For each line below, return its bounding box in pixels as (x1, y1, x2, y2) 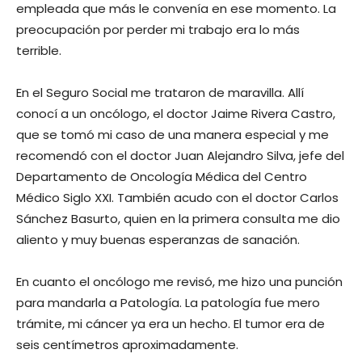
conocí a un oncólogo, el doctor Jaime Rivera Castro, (16, 104, 335, 122)
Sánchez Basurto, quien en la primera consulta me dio (16, 209, 340, 227)
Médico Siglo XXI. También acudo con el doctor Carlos (16, 188, 339, 206)
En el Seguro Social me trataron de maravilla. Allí (16, 83, 304, 101)
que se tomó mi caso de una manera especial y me (16, 125, 329, 143)
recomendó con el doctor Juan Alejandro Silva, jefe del (16, 146, 344, 164)
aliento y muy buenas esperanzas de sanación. (16, 230, 300, 248)
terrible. (16, 41, 61, 59)
